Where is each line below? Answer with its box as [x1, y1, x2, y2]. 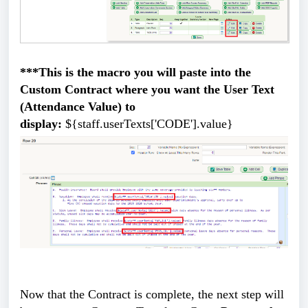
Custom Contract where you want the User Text [20, 82, 274, 97]
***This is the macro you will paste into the [20, 65, 251, 80]
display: [20, 117, 65, 131]
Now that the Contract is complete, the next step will [20, 287, 284, 301]
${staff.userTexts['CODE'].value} [65, 117, 233, 131]
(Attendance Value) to [20, 100, 135, 114]
